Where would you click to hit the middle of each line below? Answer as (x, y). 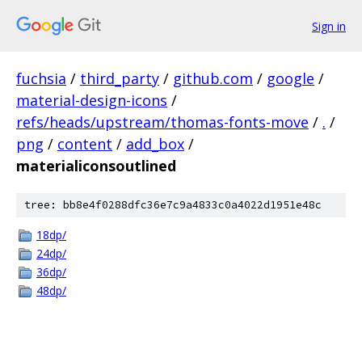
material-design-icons (92, 100)
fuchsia (41, 78)
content (85, 144)
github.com (213, 78)
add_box (155, 144)
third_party (120, 78)
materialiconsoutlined (96, 166)
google (290, 78)
